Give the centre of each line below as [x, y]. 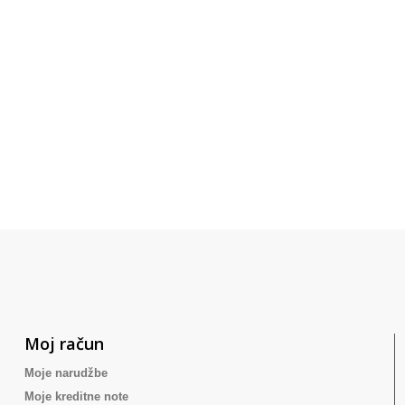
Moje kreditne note [77, 396]
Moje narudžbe [66, 373]
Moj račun [65, 344]
